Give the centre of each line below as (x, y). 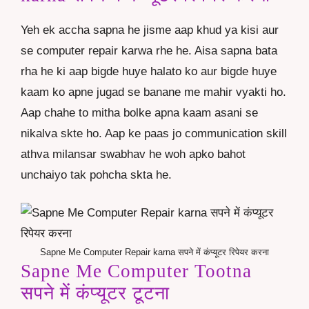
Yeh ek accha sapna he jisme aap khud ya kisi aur (150, 30)
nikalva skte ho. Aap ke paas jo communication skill (154, 133)
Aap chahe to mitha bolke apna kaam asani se (139, 112)
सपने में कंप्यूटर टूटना (95, 293)
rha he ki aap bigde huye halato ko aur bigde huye (149, 71)
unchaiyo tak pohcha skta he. (96, 175)
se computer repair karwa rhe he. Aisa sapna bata (149, 50)
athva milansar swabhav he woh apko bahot (133, 154)
